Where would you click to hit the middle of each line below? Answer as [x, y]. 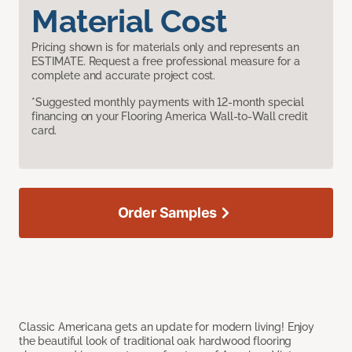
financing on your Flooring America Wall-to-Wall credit [170, 117]
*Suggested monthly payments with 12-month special [168, 103]
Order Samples [167, 213]
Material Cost [129, 21]
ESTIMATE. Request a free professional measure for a [166, 62]
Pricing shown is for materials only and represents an [165, 48]
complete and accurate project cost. [124, 76]
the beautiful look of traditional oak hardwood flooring [156, 341]
